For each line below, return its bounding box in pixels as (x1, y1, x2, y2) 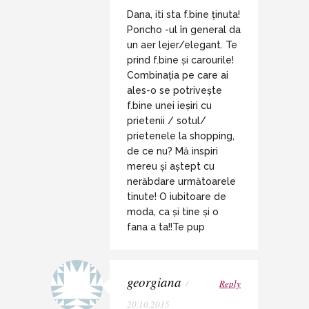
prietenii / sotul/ (127, 115, 206, 127)
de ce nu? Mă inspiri (127, 146, 218, 157)
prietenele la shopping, (127, 130, 235, 142)
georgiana (127, 273, 181, 291)
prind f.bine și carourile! (127, 54, 234, 66)
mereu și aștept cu (127, 161, 215, 172)
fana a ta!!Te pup (127, 221, 205, 233)
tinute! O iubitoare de (127, 191, 226, 203)
